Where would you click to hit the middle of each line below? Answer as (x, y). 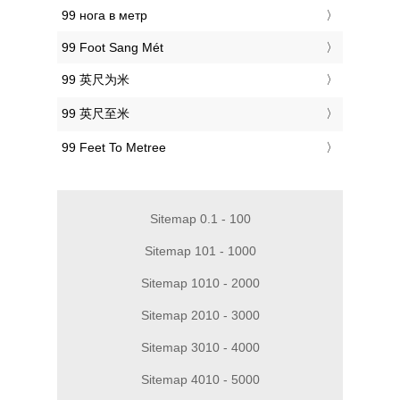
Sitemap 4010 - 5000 (200, 380)
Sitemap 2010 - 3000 (200, 316)
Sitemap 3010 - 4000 (200, 348)
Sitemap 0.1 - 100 (200, 219)
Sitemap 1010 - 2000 (200, 283)
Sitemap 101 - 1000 (200, 251)
